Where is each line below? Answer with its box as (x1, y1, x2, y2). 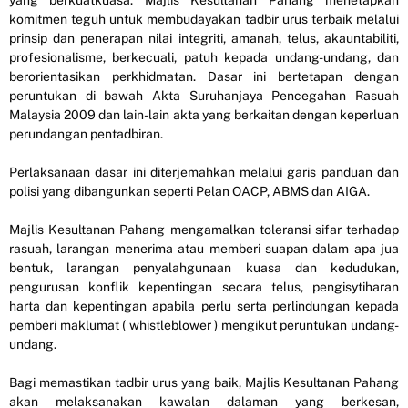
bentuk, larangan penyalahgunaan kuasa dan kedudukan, (9, 260, 399, 275)
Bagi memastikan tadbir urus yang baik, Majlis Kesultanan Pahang (9, 375, 399, 390)
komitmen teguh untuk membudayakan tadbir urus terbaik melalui (9, 12, 399, 26)
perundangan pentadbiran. (9, 127, 163, 141)
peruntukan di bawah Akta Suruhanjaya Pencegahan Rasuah (9, 88, 399, 103)
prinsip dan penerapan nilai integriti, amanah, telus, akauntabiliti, (9, 31, 399, 46)
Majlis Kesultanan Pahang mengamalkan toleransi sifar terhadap (9, 222, 399, 237)
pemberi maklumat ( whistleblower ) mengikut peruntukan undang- (9, 318, 399, 332)
